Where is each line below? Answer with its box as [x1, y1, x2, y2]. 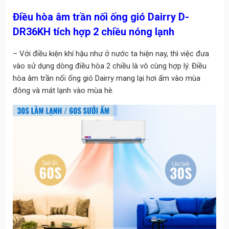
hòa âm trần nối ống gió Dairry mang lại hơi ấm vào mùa [12, 74, 200, 83]
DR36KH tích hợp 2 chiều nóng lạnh [12, 26, 174, 38]
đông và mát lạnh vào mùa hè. [12, 86, 114, 96]
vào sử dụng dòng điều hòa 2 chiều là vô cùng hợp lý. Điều [12, 61, 207, 71]
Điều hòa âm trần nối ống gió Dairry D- [12, 11, 189, 24]
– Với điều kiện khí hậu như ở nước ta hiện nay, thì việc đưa [12, 49, 209, 59]
